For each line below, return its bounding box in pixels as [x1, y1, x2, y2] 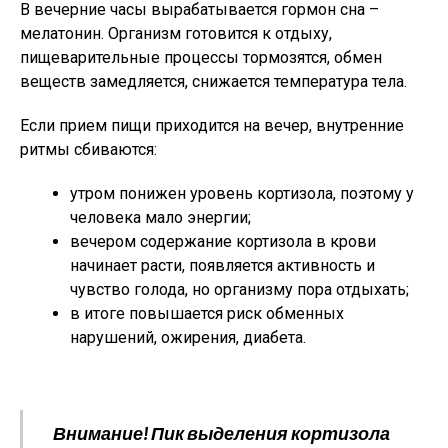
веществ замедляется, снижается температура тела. [20, 72, 407, 91]
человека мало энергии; [70, 208, 251, 227]
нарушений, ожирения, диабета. [70, 328, 306, 347]
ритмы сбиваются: [20, 140, 157, 159]
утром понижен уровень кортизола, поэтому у [70, 184, 414, 203]
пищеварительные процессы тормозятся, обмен [20, 48, 382, 67]
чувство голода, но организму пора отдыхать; [70, 280, 409, 299]
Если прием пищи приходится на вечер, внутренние [20, 116, 404, 135]
